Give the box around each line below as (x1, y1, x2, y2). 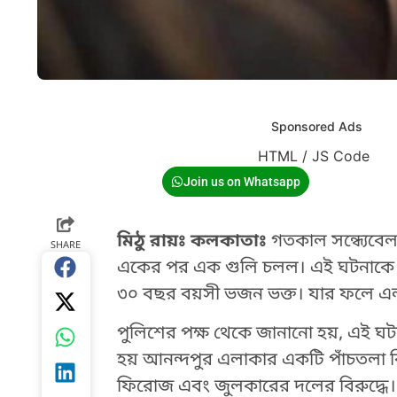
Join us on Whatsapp (183, 174, 300, 189)
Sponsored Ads (271, 118, 362, 134)
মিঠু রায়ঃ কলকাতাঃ (116, 230, 267, 253)
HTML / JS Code (258, 146, 370, 165)
